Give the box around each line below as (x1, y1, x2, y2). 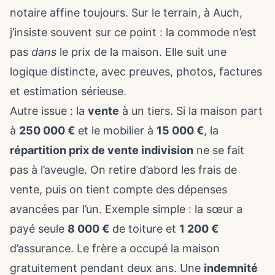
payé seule (10, 222, 68, 235)
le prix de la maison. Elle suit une (56, 45, 227, 58)
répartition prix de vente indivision (10, 144, 193, 157)
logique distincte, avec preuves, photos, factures (10, 65, 262, 78)
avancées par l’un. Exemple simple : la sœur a (10, 203, 242, 215)
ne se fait (193, 144, 244, 157)
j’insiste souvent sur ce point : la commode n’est (10, 26, 257, 39)
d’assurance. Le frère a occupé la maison (10, 242, 220, 255)
